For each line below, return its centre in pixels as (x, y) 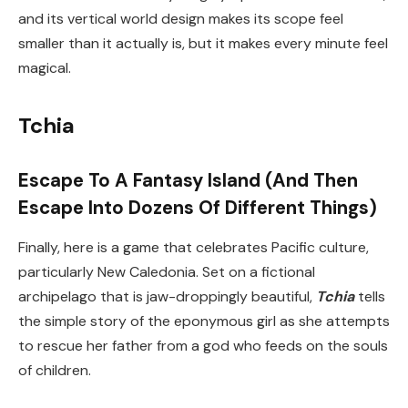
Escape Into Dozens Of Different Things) (198, 207)
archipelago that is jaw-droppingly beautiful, (167, 296)
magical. (45, 67)
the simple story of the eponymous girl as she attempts (204, 321)
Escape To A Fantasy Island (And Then (188, 180)
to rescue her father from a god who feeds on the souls (203, 345)
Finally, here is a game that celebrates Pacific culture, (194, 247)
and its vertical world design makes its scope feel (181, 18)
